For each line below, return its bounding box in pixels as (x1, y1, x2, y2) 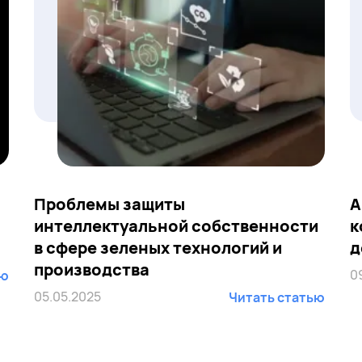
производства (33, 259, 149, 280)
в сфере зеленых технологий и (33, 237, 282, 259)
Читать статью (228, 288, 325, 306)
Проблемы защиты (33, 193, 185, 215)
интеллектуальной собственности (33, 215, 318, 237)
